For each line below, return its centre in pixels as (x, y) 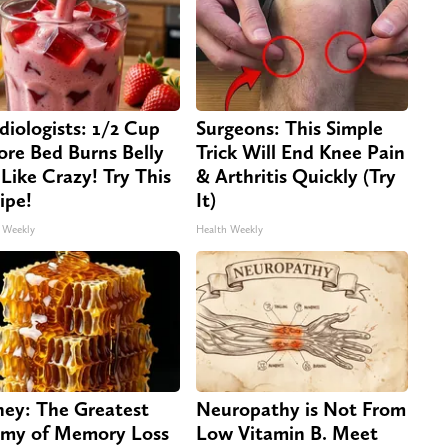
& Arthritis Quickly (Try (296, 176)
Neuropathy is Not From (301, 409)
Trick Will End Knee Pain (300, 152)
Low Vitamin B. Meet (287, 433)
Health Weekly (229, 230)
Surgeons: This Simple (289, 128)
